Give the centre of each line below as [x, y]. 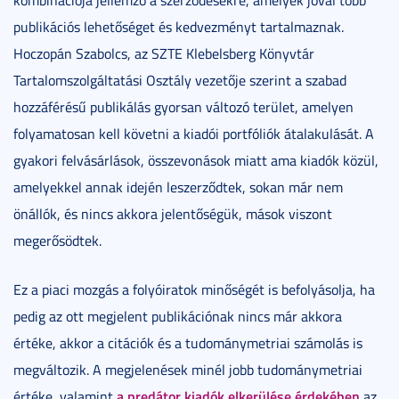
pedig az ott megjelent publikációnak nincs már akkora [178, 316]
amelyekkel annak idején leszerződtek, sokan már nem [178, 187]
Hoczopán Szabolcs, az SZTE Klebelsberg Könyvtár [164, 53]
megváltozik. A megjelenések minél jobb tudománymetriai [188, 370]
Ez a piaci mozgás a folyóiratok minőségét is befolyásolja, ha [194, 289]
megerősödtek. [57, 240]
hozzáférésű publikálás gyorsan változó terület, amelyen [183, 107]
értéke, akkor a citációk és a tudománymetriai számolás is [188, 343]
